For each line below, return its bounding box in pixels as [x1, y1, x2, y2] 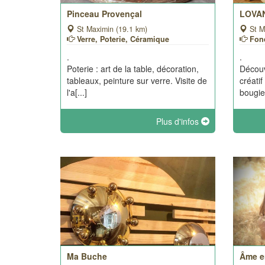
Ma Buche [67, 250, 107, 262]
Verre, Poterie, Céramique [77, 34, 169, 44]
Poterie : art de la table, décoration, [67, 63, 199, 75]
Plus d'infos [156, 115, 202, 127]
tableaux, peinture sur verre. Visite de [67, 75, 207, 86]
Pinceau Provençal [67, 8, 142, 20]
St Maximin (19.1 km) [75, 24, 147, 34]
